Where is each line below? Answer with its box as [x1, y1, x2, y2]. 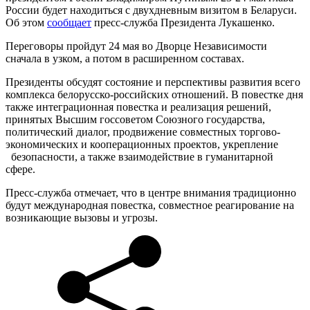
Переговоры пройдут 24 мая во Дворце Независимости [6, 39, 267, 52]
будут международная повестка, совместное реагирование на [6, 199, 294, 211]
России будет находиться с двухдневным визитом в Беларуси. [6, 3, 297, 16]
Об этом [6, 16, 47, 28]
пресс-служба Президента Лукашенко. [91, 16, 275, 28]
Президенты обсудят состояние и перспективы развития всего [6, 75, 300, 88]
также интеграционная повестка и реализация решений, [6, 100, 271, 113]
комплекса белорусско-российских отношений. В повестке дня [6, 88, 303, 100]
